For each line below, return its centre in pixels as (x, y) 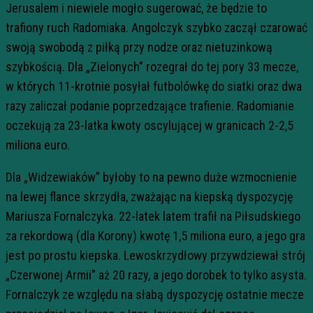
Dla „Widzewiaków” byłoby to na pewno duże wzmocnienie (151, 177)
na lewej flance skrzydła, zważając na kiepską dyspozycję (149, 196)
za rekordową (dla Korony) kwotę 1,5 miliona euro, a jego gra (155, 235)
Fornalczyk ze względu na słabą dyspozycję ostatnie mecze (155, 294)
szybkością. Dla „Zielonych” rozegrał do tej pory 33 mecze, (152, 66)
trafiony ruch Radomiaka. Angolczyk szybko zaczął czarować (156, 27)
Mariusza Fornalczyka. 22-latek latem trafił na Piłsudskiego (153, 216)
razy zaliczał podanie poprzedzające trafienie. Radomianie (150, 105)
